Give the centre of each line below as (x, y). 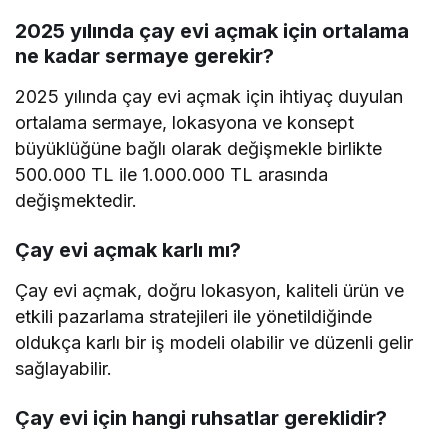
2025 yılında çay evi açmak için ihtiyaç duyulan (209, 97)
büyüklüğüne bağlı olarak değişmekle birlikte (199, 149)
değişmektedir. (76, 201)
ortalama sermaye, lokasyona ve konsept (185, 123)
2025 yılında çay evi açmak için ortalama (212, 31)
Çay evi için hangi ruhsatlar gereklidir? (201, 418)
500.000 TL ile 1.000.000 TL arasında (172, 175)
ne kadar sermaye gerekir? (144, 56)
